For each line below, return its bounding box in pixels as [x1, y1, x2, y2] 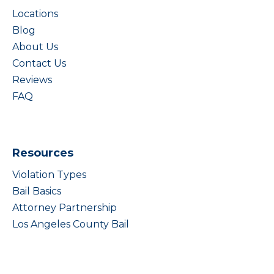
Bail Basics [12, 185, 61, 197]
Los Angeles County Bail [12, 218, 129, 230]
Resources [12, 146, 73, 160]
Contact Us [12, 57, 66, 69]
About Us [12, 41, 58, 53]
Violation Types [12, 169, 86, 180]
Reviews [12, 74, 52, 86]
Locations [12, 8, 58, 20]
